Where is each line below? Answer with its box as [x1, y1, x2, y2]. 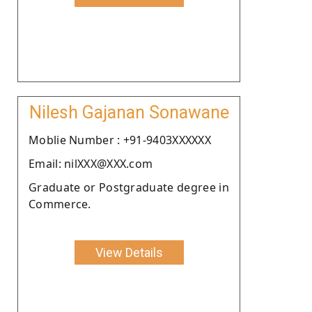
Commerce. [29, 196, 91, 212]
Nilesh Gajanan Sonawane [29, 102, 229, 123]
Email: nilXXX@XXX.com [29, 155, 153, 171]
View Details [95, 244, 163, 260]
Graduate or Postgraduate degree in [29, 179, 229, 195]
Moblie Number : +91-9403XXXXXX [29, 132, 211, 148]
